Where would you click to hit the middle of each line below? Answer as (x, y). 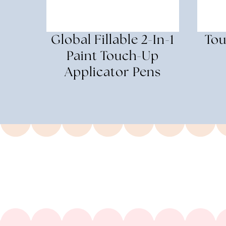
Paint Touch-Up (113, 56)
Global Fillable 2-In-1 (113, 40)
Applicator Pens (113, 72)
